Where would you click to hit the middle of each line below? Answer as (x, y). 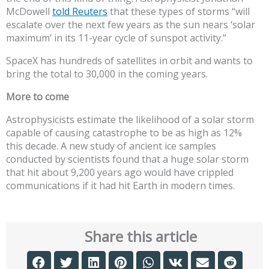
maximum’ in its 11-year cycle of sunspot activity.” (116, 38)
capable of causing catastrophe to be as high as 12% (124, 132)
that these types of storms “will (179, 11)
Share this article (141, 236)
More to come (38, 96)
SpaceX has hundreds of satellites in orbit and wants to (129, 60)
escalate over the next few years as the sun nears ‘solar (131, 24)
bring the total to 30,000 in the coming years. (107, 74)
